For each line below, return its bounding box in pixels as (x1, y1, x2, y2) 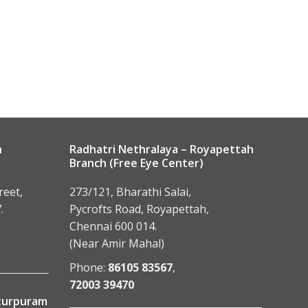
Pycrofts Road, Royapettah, (69, 201, 209, 217)
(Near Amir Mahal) (69, 236, 164, 251)
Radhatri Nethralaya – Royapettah (69, 142, 254, 157)
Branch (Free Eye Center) (69, 155, 203, 170)
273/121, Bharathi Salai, (69, 184, 191, 199)
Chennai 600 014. (69, 219, 157, 234)
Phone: (69, 260, 108, 275)
